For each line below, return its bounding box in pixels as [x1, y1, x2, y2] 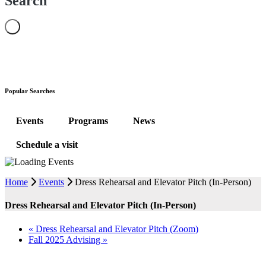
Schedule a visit [16, 140, 78, 150]
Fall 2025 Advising [28, 234, 103, 245]
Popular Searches [5, 87, 55, 95]
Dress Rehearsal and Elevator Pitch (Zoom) [33, 223, 198, 234]
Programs [68, 116, 108, 126]
